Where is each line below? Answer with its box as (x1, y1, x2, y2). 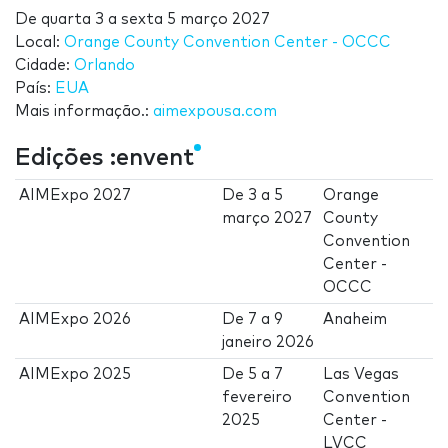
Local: (15, 35, 64, 51)
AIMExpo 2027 (19, 188, 132, 204)
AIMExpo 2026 (19, 312, 132, 328)
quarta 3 (41, 12, 104, 28)
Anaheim (323, 312, 388, 328)
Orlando (74, 58, 135, 74)
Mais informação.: (15, 104, 153, 120)
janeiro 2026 (222, 335, 315, 351)
